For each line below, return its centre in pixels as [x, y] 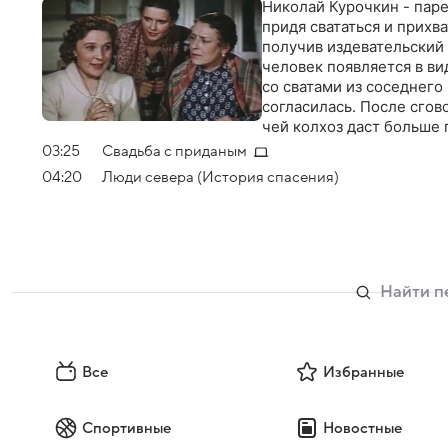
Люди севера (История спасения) [220, 176]
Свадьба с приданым [174, 151]
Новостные [362, 427]
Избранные [363, 371]
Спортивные [126, 427]
